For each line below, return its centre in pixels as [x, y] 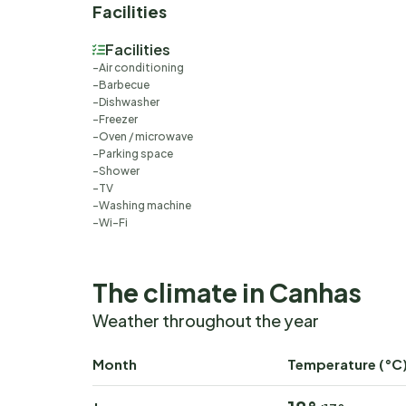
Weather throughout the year [206, 320]
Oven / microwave [146, 136]
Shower [119, 171]
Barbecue [124, 85]
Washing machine [145, 205]
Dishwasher [129, 102]
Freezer [118, 119]
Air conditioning [141, 68]
